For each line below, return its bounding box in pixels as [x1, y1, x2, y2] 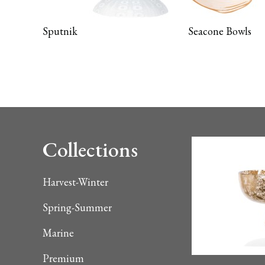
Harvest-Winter [43, 175, 108, 189]
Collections [43, 135, 138, 163]
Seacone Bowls [188, 24, 251, 38]
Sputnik [43, 24, 77, 38]
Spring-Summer [43, 201, 112, 214]
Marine [43, 226, 74, 240]
